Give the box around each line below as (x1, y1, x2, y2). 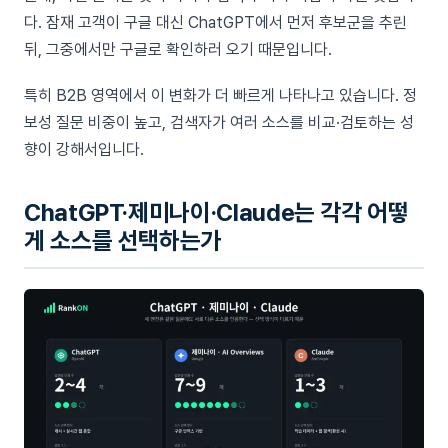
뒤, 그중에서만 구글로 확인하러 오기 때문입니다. (24, 40, 332, 60)
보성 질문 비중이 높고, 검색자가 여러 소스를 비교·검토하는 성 (24, 113, 414, 133)
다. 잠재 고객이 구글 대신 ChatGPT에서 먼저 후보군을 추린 (24, 13, 407, 33)
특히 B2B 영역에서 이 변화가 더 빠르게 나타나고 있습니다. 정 (24, 86, 417, 106)
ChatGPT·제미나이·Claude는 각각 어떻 (24, 198, 409, 228)
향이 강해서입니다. (24, 140, 144, 160)
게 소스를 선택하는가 (24, 226, 222, 256)
